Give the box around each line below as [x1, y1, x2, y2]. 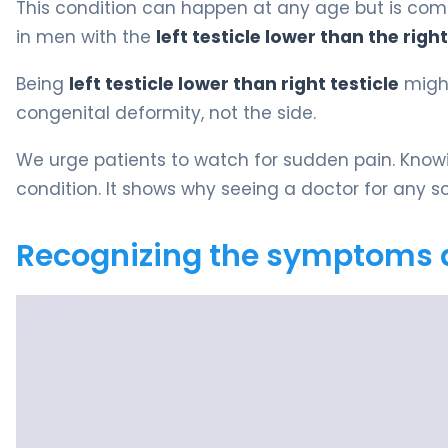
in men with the [16, 24, 156, 49]
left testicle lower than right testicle [69, 71, 399, 96]
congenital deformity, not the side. [16, 100, 316, 125]
